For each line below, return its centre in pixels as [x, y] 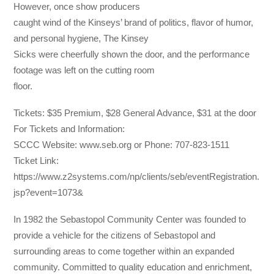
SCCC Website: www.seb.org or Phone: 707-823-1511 [122, 144]
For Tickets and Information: [69, 128]
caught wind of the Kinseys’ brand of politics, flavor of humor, [134, 22]
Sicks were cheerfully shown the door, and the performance [132, 54]
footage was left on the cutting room [84, 70]
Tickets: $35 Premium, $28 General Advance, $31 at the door [135, 113]
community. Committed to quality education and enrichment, [133, 267]
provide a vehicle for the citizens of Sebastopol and [115, 235]
